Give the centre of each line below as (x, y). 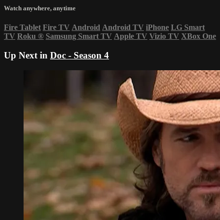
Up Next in (27, 55)
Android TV (123, 27)
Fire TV (56, 27)
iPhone (157, 27)
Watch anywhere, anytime (40, 8)
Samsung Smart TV (79, 36)
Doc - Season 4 (80, 55)
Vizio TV (164, 36)
